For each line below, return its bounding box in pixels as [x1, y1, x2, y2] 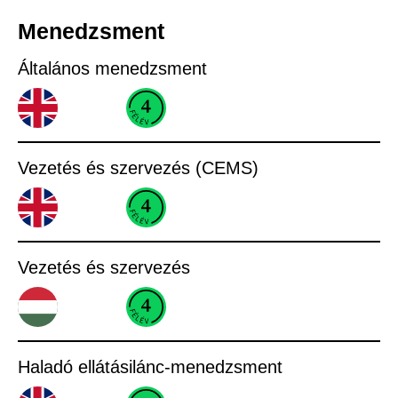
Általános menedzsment [18, 58, 207, 78]
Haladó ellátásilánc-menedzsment [18, 356, 283, 377]
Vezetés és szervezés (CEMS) [18, 157, 259, 178]
